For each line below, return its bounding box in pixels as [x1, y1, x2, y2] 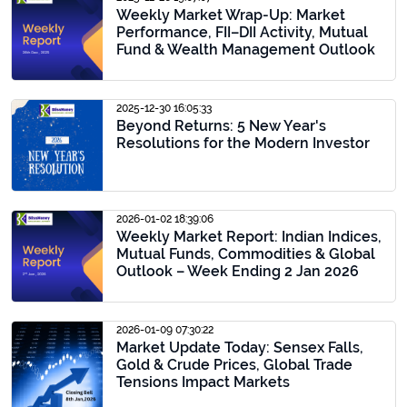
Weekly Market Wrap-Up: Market [116, 6, 345, 24]
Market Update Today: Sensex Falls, [116, 339, 363, 356]
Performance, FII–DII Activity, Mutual [116, 24, 368, 41]
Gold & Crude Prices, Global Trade [116, 356, 352, 373]
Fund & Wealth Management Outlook [116, 41, 375, 58]
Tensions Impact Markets [116, 373, 290, 391]
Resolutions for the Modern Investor [116, 134, 370, 152]
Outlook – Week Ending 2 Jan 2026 [116, 263, 359, 280]
